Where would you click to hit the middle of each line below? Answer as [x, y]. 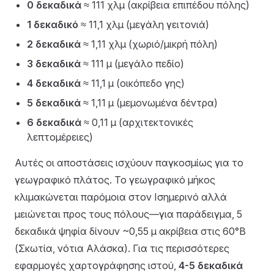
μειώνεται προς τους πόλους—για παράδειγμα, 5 [128, 214]
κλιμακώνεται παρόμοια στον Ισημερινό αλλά [121, 197]
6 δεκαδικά [54, 122]
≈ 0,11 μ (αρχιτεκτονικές [137, 122]
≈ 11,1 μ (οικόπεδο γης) [133, 83]
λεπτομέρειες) [60, 137]
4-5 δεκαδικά [211, 265]
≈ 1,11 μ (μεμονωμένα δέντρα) [149, 103]
